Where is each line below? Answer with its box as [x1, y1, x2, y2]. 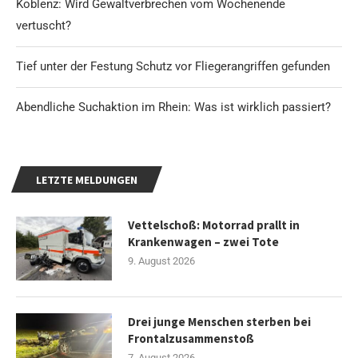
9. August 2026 [128, 254, 195, 267]
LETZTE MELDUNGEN [36, 172, 137, 187]
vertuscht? [16, 18, 71, 33]
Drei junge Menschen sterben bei [128, 313, 311, 329]
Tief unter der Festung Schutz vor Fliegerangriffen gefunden [16, 58, 330, 74]
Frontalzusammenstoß [128, 330, 254, 346]
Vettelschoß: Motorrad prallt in [128, 217, 300, 233]
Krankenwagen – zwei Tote [128, 233, 279, 249]
